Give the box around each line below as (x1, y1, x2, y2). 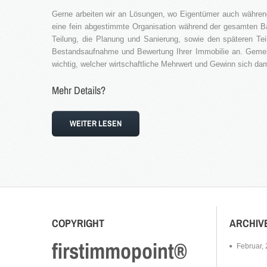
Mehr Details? (52, 83, 105, 98)
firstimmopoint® (52, 237, 187, 265)
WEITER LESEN (70, 118, 122, 129)
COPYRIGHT (52, 216, 104, 231)
